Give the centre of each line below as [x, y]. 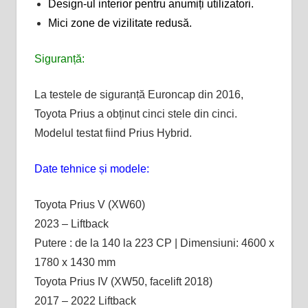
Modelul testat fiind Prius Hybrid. [113, 133]
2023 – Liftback [71, 223]
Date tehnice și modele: [91, 168]
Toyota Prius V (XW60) [89, 204]
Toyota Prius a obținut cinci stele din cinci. [135, 113]
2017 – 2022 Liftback [85, 300]
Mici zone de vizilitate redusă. [120, 23]
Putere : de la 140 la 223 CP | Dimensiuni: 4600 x [154, 243]
